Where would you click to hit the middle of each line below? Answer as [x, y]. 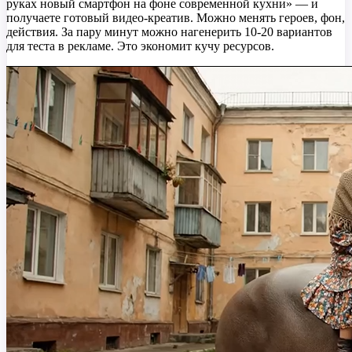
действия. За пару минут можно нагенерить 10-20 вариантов [169, 32]
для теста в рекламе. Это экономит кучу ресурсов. [140, 46]
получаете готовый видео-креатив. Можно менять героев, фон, [176, 18]
